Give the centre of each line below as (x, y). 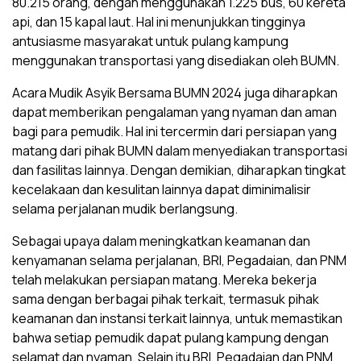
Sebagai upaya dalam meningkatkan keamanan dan (161, 241)
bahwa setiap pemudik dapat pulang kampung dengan (170, 338)
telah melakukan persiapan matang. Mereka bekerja (164, 280)
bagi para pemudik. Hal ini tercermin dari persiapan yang (174, 131)
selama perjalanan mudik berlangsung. (125, 209)
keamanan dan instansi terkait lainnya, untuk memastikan (177, 318)
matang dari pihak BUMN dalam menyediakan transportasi (180, 151)
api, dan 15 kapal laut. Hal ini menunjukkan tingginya (159, 22)
